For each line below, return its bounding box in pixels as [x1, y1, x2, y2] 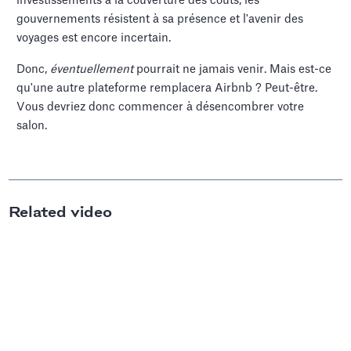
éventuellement [50, 63, 137, 75]
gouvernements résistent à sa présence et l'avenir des [16, 13, 304, 25]
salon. [16, 119, 48, 132]
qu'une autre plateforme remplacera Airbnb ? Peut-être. [16, 81, 318, 94]
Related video [9, 204, 113, 221]
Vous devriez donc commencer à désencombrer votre [16, 100, 305, 113]
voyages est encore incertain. [16, 31, 172, 44]
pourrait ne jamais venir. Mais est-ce [136, 63, 332, 75]
